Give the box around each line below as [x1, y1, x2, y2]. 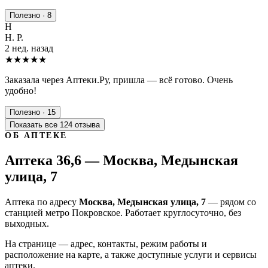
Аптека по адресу [5, 196, 79, 207]
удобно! [5, 85, 36, 96]
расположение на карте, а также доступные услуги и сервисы [5, 249, 257, 260]
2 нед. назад [5, 42, 53, 53]
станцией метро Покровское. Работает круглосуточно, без [5, 207, 241, 218]
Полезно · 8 [10, 10, 51, 20]
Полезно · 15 [10, 107, 56, 117]
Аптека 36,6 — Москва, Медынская [5, 152, 238, 168]
